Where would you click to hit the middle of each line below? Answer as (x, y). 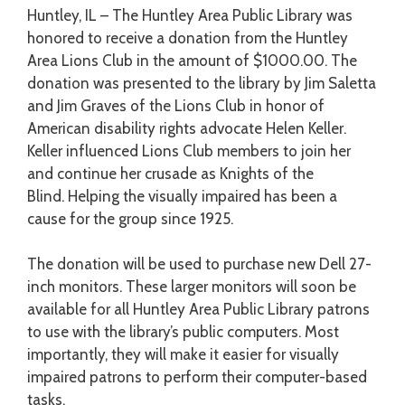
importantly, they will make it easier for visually (183, 355)
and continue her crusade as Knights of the (170, 173)
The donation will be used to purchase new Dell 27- (199, 264)
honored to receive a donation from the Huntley (188, 38)
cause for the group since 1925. (132, 218)
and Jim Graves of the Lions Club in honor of (176, 105)
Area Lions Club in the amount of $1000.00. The (192, 60)
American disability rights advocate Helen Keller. (187, 128)
